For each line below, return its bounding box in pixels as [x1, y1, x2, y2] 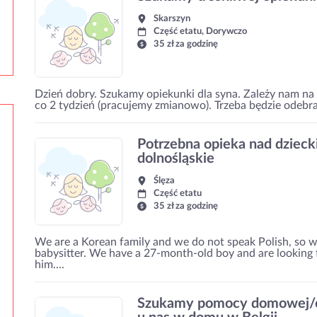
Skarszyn [154, 14, 190, 23]
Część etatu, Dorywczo [154, 27, 247, 36]
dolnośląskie [137, 151, 214, 166]
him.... [35, 259, 64, 270]
